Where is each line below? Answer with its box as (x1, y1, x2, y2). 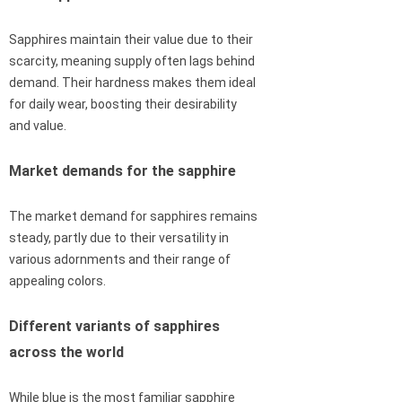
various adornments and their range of (9, 252, 231, 267)
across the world (9, 344, 124, 362)
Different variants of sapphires (9, 318, 220, 336)
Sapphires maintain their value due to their (9, 32, 253, 48)
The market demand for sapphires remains (9, 209, 258, 224)
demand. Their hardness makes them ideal (9, 75, 256, 91)
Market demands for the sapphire (9, 162, 236, 180)
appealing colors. (9, 274, 106, 289)
